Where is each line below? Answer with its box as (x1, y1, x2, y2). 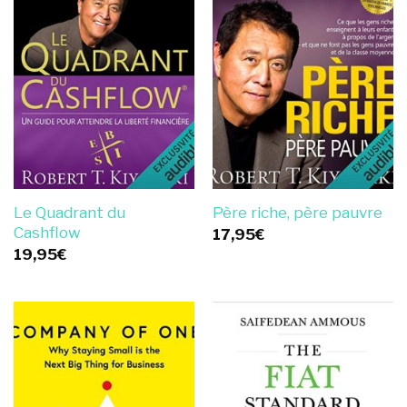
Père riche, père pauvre (212, 203, 382, 223)
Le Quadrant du (13, 203, 125, 222)
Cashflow (13, 223, 81, 242)
